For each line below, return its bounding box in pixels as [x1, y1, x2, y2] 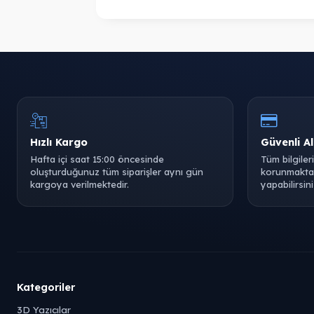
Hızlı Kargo [30, 135, 88, 149]
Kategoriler [17, 280, 75, 294]
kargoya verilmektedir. [30, 179, 129, 190]
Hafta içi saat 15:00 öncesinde [30, 153, 164, 165]
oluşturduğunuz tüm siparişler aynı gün [30, 166, 203, 177]
